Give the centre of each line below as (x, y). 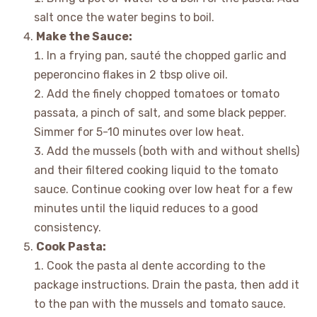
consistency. (67, 228)
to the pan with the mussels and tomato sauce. (160, 304)
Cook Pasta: (71, 247)
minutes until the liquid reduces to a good (146, 209)
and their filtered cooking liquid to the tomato (156, 171)
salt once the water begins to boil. (124, 18)
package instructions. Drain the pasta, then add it (166, 285)
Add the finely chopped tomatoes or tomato (163, 94)
